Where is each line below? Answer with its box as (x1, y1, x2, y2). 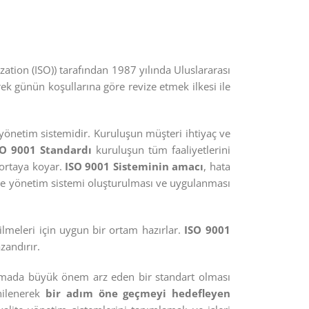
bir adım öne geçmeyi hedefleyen (46, 286, 230, 300)
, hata (203, 159, 230, 173)
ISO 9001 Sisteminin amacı (65, 159, 203, 173)
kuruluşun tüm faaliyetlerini (92, 143, 230, 157)
